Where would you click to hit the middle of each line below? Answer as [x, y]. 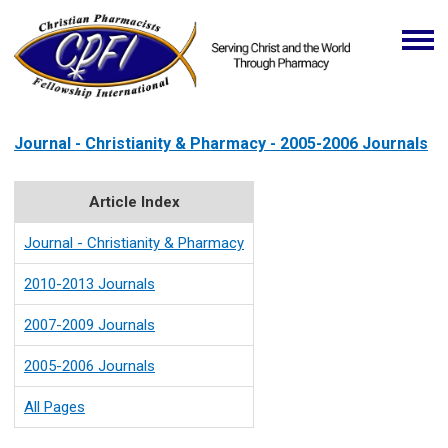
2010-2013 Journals [89, 284]
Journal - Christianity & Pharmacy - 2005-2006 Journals [221, 144]
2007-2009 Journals [89, 325]
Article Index [134, 202]
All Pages [54, 407]
